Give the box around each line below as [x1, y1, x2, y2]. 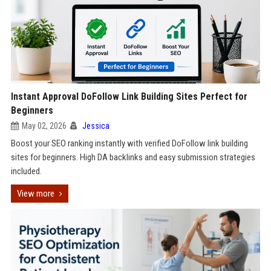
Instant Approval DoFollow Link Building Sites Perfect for [10, 91, 247, 102]
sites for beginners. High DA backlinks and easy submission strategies [10, 152, 255, 163]
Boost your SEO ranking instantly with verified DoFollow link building [10, 138, 248, 149]
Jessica [82, 121, 109, 131]
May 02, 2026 [21, 121, 67, 131]
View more [16, 188, 54, 199]
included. [10, 166, 42, 177]
